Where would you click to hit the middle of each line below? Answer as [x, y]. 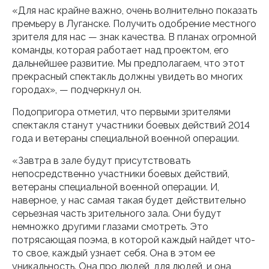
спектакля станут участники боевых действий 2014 [131, 125]
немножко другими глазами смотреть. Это [110, 227]
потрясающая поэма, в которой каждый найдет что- [134, 240]
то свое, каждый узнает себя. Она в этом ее [113, 253]
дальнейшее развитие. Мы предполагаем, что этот [128, 63]
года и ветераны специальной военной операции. [125, 138]
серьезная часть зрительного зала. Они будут [117, 213]
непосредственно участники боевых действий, [121, 174]
